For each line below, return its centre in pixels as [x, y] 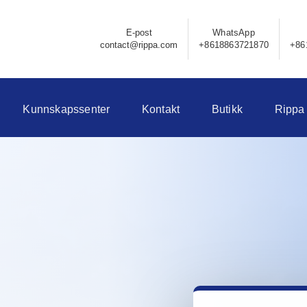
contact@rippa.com [139, 45]
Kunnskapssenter [66, 110]
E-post [139, 33]
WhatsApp [234, 33]
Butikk [227, 110]
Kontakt [161, 110]
